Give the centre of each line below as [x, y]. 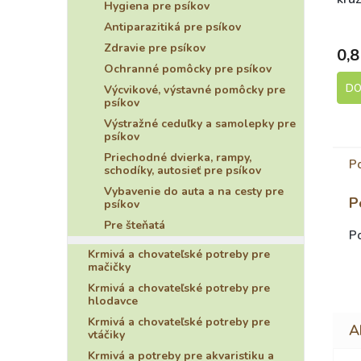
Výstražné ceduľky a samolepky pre [200, 124]
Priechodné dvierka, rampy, [178, 158]
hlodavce [113, 301]
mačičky [109, 267]
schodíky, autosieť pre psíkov [183, 170]
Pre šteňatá [135, 225]
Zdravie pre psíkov [155, 48]
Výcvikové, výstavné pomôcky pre [195, 90]
